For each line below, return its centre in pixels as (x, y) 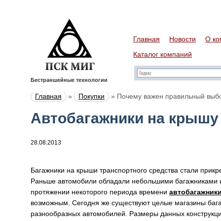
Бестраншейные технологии (69, 80)
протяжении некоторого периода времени (100, 192)
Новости (183, 39)
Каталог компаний (163, 54)
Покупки (92, 96)
